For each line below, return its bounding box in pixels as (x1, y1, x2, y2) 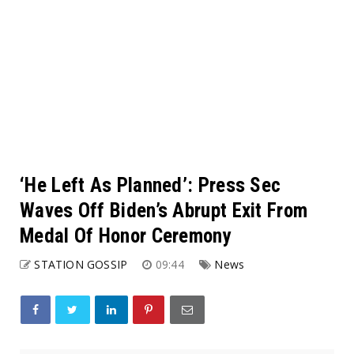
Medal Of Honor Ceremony (20, 224, 232, 247)
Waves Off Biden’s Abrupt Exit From (20, 198, 308, 222)
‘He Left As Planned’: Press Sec (20, 173, 281, 197)
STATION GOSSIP (34, 256, 128, 272)
